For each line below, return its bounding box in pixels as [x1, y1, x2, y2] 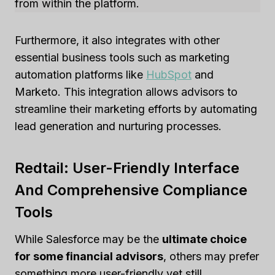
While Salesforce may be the [15, 233, 162, 246]
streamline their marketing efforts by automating [15, 103, 257, 115]
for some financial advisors [15, 250, 163, 263]
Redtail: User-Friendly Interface [15, 159, 239, 177]
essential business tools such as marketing [15, 51, 230, 64]
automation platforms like [15, 68, 146, 81]
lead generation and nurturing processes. [15, 120, 222, 133]
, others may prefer [163, 250, 259, 263]
